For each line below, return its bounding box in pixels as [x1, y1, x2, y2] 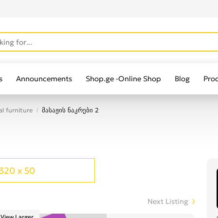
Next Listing [147, 197, 188, 206]
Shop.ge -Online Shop [86, 74, 161, 83]
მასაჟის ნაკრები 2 [42, 106, 99, 114]
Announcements [16, 74, 72, 83]
